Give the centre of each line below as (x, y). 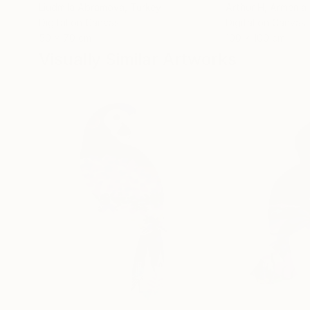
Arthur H (245, 7)
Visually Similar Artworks (138, 59)
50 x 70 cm (65, 38)
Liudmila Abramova (82, 7)
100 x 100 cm (255, 38)
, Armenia (285, 7)
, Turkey (143, 7)
